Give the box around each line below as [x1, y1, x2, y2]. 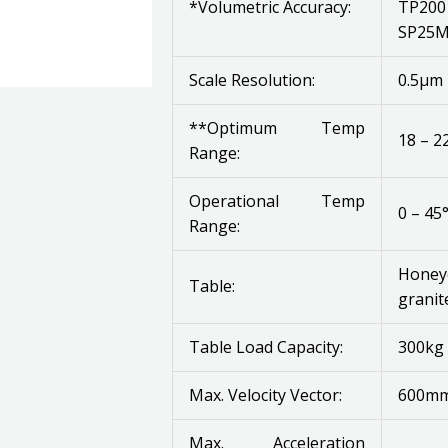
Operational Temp [189, 190, 365, 212]
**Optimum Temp [189, 117, 365, 139]
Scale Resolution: [189, 69, 315, 91]
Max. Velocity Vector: [189, 384, 342, 406]
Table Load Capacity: [189, 336, 343, 358]
